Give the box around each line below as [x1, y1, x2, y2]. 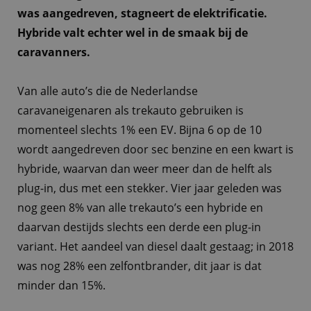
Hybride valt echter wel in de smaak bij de [17, 24, 248, 40]
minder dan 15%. [17, 277, 114, 293]
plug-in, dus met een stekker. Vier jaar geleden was [17, 180, 282, 196]
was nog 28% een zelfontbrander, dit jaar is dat [17, 258, 262, 274]
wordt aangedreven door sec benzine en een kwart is [17, 141, 294, 157]
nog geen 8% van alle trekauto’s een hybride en [17, 199, 263, 215]
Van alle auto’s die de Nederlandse [17, 83, 198, 99]
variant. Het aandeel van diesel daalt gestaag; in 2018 [17, 238, 294, 254]
